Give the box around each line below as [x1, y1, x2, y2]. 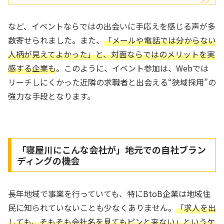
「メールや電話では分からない [104, 34, 216, 46]
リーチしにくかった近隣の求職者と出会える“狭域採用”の [8, 76, 216, 88]
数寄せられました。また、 [8, 34, 104, 46]
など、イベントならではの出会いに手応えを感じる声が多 [8, 20, 215, 32]
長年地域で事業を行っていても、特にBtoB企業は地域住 [8, 187, 210, 199]
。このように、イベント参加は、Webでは [56, 62, 208, 74]
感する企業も [8, 62, 56, 74]
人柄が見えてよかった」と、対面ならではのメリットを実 [8, 48, 215, 60]
